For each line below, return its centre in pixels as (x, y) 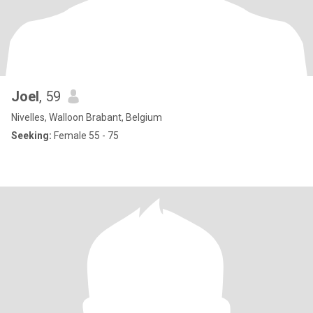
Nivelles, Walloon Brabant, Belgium (87, 117)
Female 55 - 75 (85, 136)
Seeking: (31, 136)
